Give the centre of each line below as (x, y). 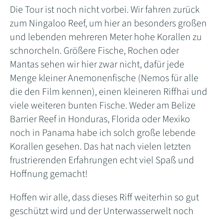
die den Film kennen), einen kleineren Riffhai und (109, 92)
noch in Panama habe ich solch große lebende (103, 133)
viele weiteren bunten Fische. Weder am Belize (103, 105)
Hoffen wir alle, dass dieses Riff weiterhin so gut (104, 197)
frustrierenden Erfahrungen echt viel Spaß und (102, 160)
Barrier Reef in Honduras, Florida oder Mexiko (100, 119)
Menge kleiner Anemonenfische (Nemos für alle (104, 78)
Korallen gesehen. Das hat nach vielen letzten (100, 146)
